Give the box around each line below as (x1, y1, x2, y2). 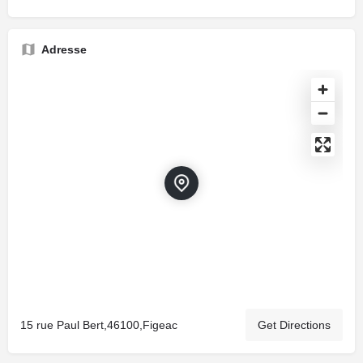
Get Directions (258, 318, 331, 331)
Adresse (41, 43, 87, 56)
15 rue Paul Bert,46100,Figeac (20, 318, 177, 331)
